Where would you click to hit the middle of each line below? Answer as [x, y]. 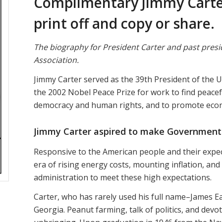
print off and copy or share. [124, 23]
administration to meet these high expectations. [123, 177]
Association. [56, 60]
